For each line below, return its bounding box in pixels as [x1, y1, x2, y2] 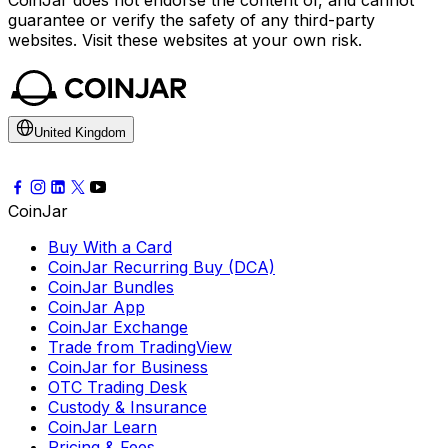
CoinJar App [48, 297, 145, 318]
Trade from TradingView [48, 337, 232, 358]
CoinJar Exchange [48, 317, 188, 338]
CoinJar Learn [48, 417, 157, 438]
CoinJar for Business [48, 357, 208, 378]
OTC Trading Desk [48, 377, 187, 398]
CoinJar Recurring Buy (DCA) [48, 257, 275, 278]
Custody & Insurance [48, 397, 207, 418]
